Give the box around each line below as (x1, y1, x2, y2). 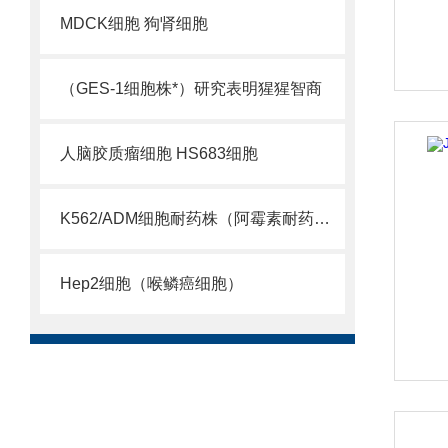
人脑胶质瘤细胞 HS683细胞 (60, 145, 258, 162)
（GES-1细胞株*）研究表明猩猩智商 (60, 80, 322, 97)
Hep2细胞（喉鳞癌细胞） (60, 275, 243, 292)
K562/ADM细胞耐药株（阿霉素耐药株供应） (314, 210, 330, 227)
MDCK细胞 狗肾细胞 (60, 15, 208, 32)
